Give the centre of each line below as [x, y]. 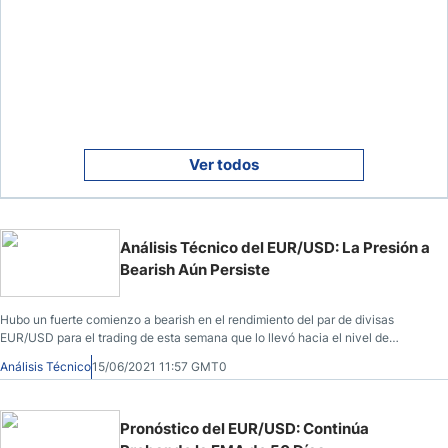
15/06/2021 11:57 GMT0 [159, 366]
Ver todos [224, 164]
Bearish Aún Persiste [195, 269]
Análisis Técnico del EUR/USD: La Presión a [275, 247]
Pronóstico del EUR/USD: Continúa [244, 428]
